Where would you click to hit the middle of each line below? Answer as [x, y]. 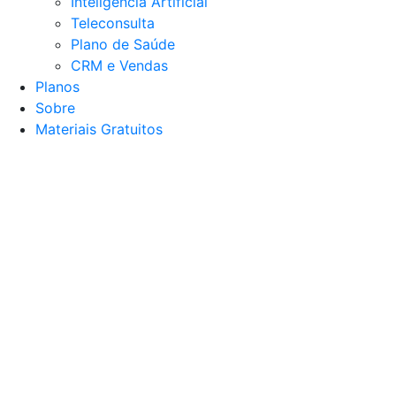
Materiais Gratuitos [99, 129]
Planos [57, 87]
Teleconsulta [113, 23]
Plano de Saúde [123, 45]
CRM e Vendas [119, 66]
